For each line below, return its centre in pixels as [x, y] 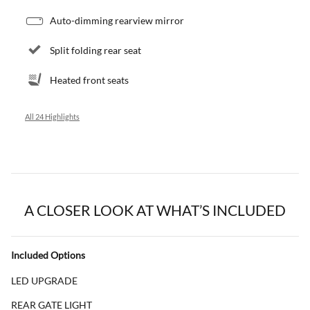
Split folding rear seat [95, 50]
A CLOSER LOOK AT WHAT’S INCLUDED [155, 210]
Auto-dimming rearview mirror [117, 20]
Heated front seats [89, 80]
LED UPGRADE [44, 280]
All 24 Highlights [52, 117]
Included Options [48, 255]
